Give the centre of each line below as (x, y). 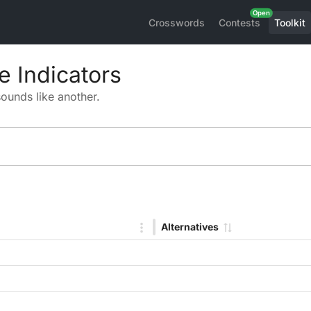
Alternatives (190, 227)
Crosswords (177, 22)
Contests (239, 22)
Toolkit (290, 22)
